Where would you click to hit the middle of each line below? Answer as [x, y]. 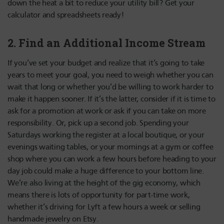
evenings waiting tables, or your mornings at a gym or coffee [110, 147]
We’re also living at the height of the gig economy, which [104, 183]
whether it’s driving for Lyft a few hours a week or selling [104, 207]
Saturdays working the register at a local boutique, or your [106, 135]
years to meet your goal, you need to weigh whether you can [110, 75]
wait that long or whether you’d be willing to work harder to [110, 87]
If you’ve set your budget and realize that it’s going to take [106, 63]
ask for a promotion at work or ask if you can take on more [107, 111]
